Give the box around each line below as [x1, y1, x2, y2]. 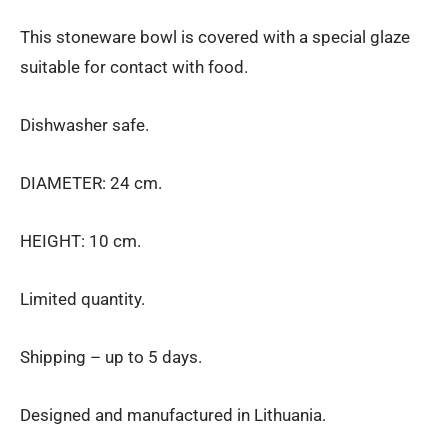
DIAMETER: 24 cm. [20, 173, 162, 194]
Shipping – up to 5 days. [20, 347, 202, 368]
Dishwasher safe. [20, 115, 149, 136]
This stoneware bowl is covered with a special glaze [20, 27, 410, 48]
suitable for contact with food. [20, 57, 248, 78]
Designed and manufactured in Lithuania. [20, 405, 326, 426]
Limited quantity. [20, 289, 145, 310]
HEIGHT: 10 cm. [20, 231, 141, 252]
